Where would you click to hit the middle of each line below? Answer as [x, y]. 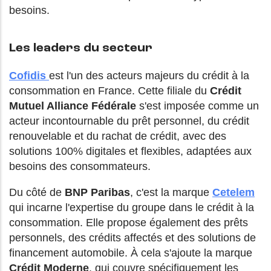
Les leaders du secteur [81, 49]
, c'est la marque [171, 193]
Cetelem [233, 193]
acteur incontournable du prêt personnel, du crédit [129, 121]
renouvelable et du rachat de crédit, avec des [118, 136]
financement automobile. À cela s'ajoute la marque [131, 253]
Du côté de [37, 193]
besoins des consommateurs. [80, 167]
